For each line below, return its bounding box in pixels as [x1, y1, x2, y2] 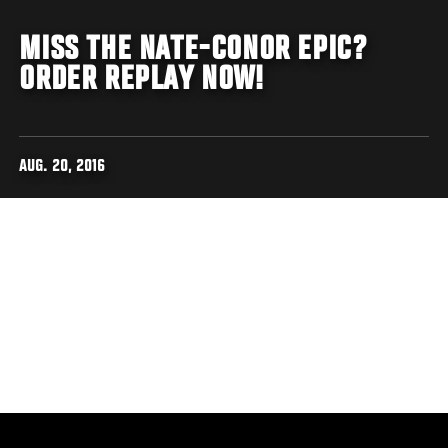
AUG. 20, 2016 [19, 158, 106, 176]
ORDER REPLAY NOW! [19, 62, 264, 99]
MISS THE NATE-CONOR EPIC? [19, 32, 367, 69]
